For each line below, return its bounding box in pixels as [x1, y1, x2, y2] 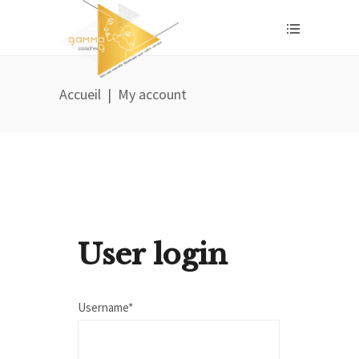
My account [118, 85, 187, 104]
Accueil [59, 85, 101, 104]
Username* [78, 300, 134, 315]
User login [78, 237, 228, 272]
